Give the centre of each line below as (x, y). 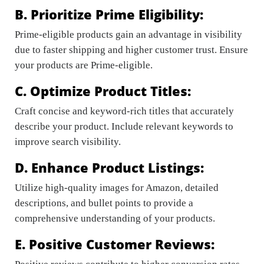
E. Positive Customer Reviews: (115, 244)
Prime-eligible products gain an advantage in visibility (128, 35)
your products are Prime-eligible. (84, 65)
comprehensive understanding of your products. (115, 219)
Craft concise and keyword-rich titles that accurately (124, 111)
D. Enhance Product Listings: (109, 168)
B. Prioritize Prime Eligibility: (109, 14)
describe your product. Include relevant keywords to (124, 127)
